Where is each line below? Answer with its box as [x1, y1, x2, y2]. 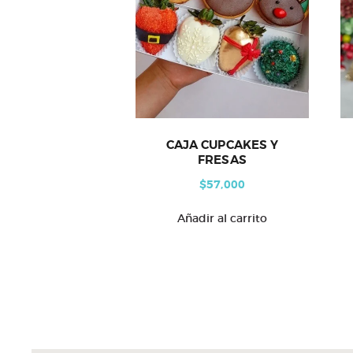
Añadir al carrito [177, 210, 267, 225]
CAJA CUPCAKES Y [165, 137, 279, 154]
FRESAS [198, 152, 247, 169]
